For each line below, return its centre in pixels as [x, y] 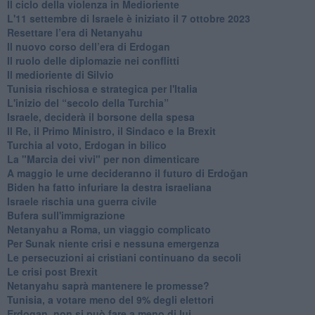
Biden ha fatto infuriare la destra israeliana [109, 187]
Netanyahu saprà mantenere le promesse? [108, 285]
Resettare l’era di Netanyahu [75, 32]
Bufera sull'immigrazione [66, 215]
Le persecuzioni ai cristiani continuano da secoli [124, 257]
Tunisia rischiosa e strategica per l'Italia [102, 88]
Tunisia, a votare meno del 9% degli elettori [110, 299]
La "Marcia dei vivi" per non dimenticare [103, 159]
